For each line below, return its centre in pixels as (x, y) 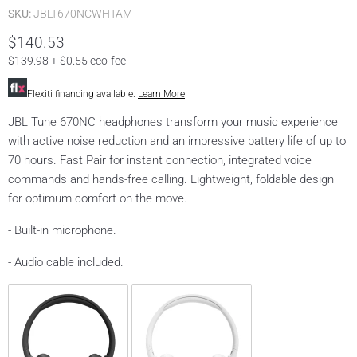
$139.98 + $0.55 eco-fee (67, 61)
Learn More (161, 94)
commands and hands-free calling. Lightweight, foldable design (171, 180)
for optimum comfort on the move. (98, 199)
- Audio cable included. (66, 263)
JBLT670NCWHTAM (83, 14)
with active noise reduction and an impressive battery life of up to (177, 141)
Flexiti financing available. (82, 94)
